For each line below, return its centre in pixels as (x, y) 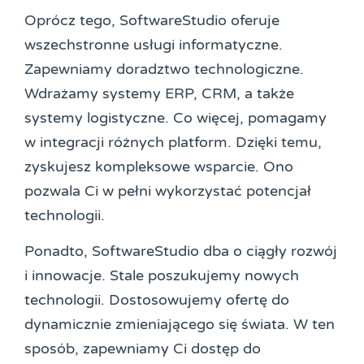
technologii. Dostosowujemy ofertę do (157, 299)
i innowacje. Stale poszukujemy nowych (162, 275)
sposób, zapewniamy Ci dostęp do (143, 348)
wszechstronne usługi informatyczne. (154, 44)
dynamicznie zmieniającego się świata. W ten (180, 324)
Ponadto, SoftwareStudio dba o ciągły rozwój (181, 251)
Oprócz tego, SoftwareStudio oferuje (152, 20)
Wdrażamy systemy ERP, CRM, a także (159, 93)
